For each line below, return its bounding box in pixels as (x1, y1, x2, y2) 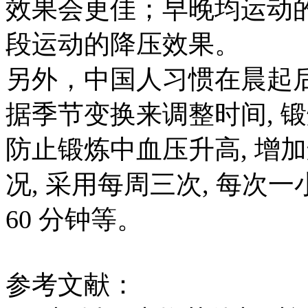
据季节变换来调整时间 (5, 99, 267, 129)
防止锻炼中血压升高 (5, 134, 241, 164)
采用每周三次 (45, 169, 202, 199)
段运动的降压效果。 (5, 29, 241, 58)
